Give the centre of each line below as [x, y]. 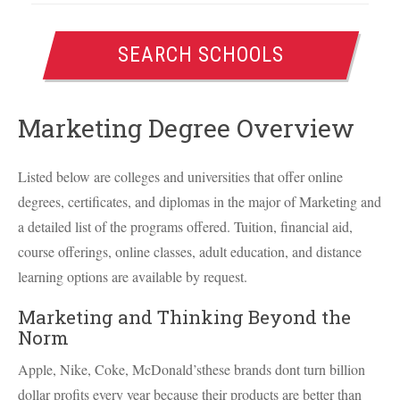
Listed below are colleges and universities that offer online [180, 176]
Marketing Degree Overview [186, 128]
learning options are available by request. [133, 276]
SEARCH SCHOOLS [201, 55]
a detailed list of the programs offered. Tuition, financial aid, [185, 226]
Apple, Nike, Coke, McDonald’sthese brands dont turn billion [192, 369]
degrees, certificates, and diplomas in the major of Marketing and [200, 201]
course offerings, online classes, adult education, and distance [190, 251]
